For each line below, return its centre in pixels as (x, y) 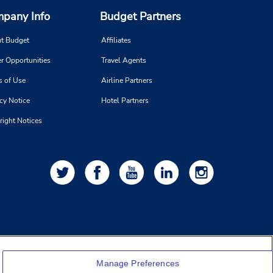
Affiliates (116, 41)
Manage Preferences (138, 263)
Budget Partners (140, 17)
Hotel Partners (125, 101)
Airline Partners (127, 81)
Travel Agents (124, 61)
